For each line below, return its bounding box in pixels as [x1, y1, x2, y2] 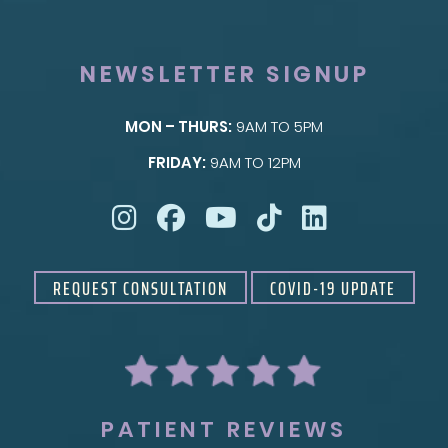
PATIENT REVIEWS [101, 414, 347, 446]
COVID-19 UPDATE [269, 272, 396, 303]
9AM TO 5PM [232, 115, 323, 137]
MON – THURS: [125, 115, 232, 137]
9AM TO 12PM [205, 151, 301, 173]
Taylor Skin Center [40, 155, 185, 177]
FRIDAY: [147, 151, 206, 173]
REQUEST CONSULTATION [52, 272, 228, 303]
